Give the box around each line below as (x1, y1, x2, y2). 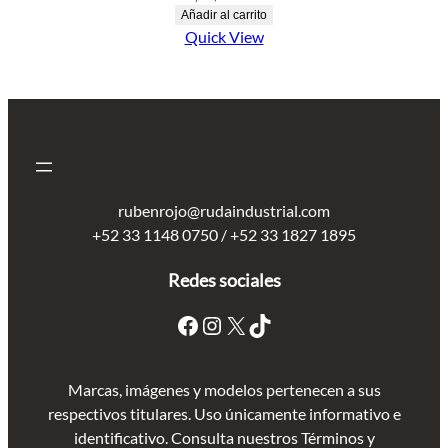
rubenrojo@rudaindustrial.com (118, 201, 330, 221)
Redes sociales (167, 269, 281, 292)
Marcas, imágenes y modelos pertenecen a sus (67, 380, 381, 400)
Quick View (184, 27, 264, 47)
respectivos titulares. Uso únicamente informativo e (47, 404, 401, 424)
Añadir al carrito (181, 8, 267, 23)
